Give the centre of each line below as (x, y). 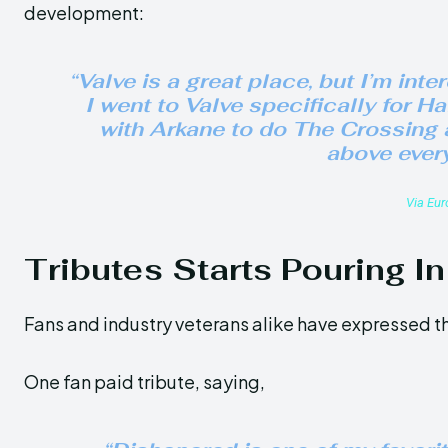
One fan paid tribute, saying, (144, 381)
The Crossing (364, 129)
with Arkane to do (195, 129)
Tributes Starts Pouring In (234, 269)
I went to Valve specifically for (250, 105)
